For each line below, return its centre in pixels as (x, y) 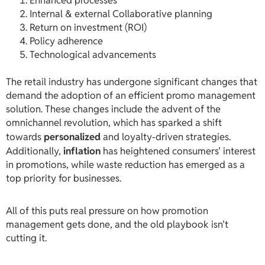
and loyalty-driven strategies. (166, 137)
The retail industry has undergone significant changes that (132, 82)
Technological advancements (93, 55)
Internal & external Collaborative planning (121, 14)
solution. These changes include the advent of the (113, 109)
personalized (72, 137)
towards (25, 137)
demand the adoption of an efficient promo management (131, 96)
